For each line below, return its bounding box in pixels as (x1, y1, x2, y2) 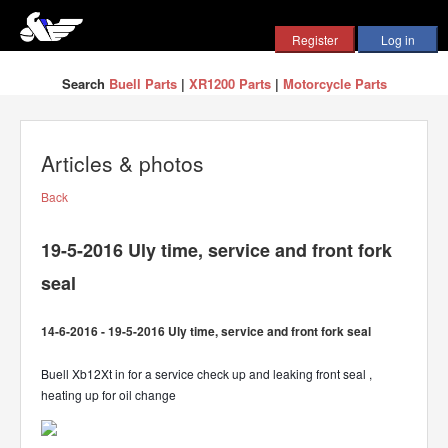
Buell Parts (108, 74, 177, 93)
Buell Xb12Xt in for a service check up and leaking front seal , (41, 365, 372, 382)
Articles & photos (41, 147, 204, 178)
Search (61, 74, 109, 93)
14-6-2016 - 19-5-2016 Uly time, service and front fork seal (41, 322, 371, 340)
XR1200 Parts (188, 74, 271, 93)
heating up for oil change (41, 386, 176, 403)
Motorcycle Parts (282, 74, 387, 93)
